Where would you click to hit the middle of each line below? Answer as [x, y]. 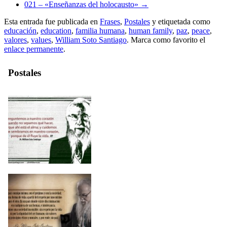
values [41, 40]
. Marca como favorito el [166, 40]
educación [20, 31]
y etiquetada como [180, 22]
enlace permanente [34, 49]
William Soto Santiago [91, 40]
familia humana [100, 31]
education [56, 31]
